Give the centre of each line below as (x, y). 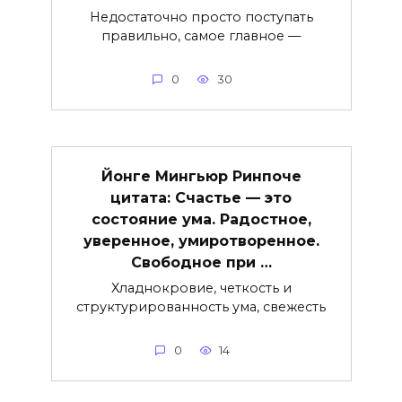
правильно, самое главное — (201, 35)
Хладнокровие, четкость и (201, 288)
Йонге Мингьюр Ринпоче (201, 176)
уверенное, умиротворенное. (201, 240)
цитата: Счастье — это (201, 197)
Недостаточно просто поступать (201, 17)
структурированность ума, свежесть (201, 306)
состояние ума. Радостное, (201, 219)
